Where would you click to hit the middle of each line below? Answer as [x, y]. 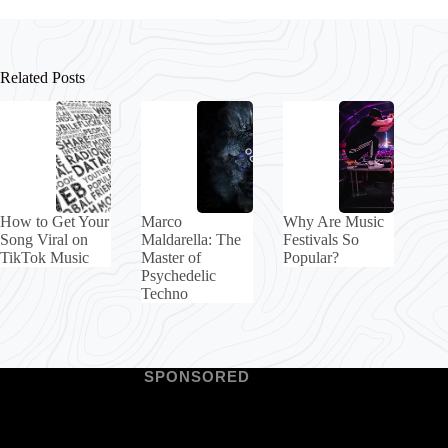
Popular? [310, 257]
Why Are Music [333, 221]
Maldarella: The [191, 239]
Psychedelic [179, 275]
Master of [171, 257]
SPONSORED [197, 376]
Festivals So [320, 239]
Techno [165, 293]
